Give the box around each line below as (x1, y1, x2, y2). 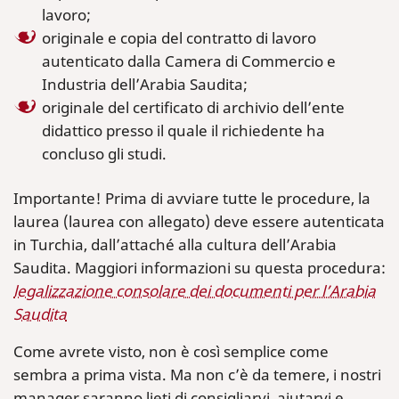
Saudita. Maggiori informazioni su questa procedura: (13, 257, 386, 278)
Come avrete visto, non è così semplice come (13, 341, 329, 362)
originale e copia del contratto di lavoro (42, 28, 316, 48)
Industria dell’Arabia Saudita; (42, 74, 248, 94)
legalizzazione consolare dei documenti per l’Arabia (13, 281, 376, 301)
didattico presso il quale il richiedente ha (42, 120, 325, 141)
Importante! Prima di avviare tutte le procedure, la (13, 188, 370, 208)
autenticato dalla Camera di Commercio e (42, 51, 336, 71)
